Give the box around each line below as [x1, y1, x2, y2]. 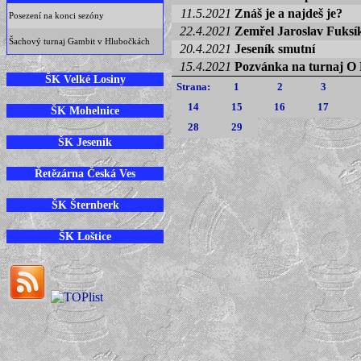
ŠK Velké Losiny [44, 73, 126, 85]
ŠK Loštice [59, 230, 111, 243]
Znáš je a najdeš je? [234, 6, 342, 21]
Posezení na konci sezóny [9, 10, 104, 20]
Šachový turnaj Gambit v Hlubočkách [9, 36, 150, 46]
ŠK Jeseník [58, 135, 112, 148]
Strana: [176, 81, 210, 93]
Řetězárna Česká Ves [35, 167, 135, 180]
